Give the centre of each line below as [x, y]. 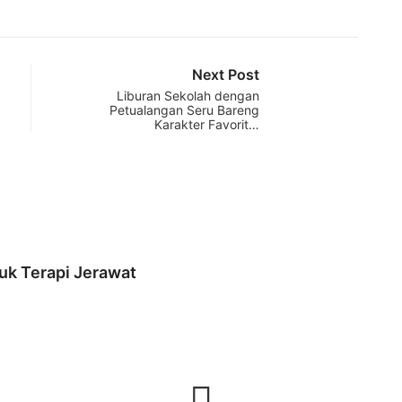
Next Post [226, 74]
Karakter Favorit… [207, 124]
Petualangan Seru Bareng [184, 109]
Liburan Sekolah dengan [188, 95]
